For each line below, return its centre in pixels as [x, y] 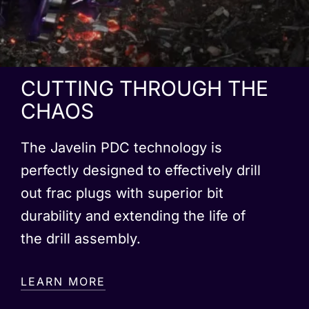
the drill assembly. [81, 239]
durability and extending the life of [133, 216]
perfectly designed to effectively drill [141, 171]
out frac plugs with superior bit [122, 193]
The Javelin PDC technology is [121, 148]
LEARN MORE [63, 282]
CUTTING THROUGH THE [144, 89]
